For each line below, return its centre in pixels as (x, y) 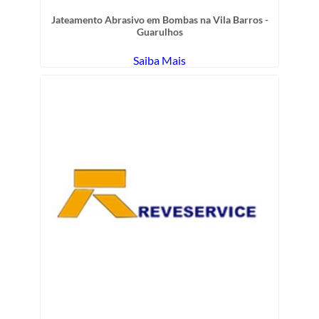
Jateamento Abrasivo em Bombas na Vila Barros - (159, 20)
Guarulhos (159, 32)
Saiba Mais (159, 61)
